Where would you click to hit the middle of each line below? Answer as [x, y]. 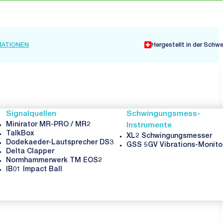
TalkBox [20, 134]
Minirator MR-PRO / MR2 [48, 125]
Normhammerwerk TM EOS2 [54, 161]
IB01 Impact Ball [34, 170]
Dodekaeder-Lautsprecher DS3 [59, 143]
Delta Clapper [30, 152]
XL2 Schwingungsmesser [169, 137]
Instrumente [149, 126]
